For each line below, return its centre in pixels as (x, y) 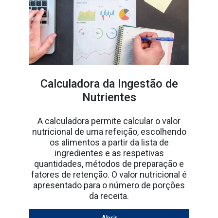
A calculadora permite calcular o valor (109, 93)
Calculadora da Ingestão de (109, 56)
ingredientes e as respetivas (109, 125)
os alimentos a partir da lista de (109, 114)
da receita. (109, 168)
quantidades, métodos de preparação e (109, 136)
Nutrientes (109, 69)
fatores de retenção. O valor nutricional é (109, 146)
